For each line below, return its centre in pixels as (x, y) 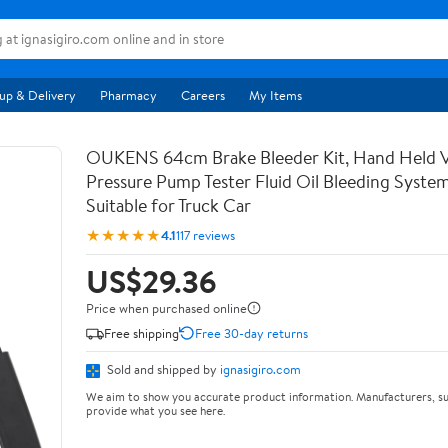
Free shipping (141, 332)
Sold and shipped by (162, 369)
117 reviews (205, 234)
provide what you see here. (155, 410)
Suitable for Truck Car (168, 205)
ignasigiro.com (260, 369)
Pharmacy (128, 95)
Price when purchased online (166, 308)
